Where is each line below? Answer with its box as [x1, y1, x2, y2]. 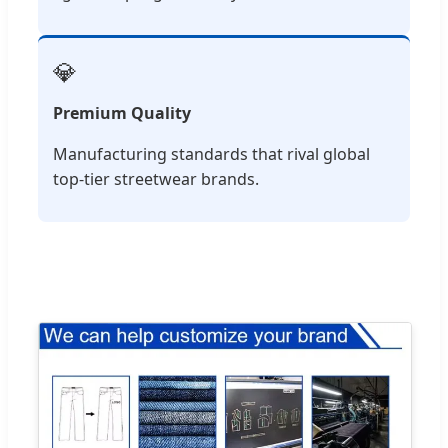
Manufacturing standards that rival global [53, 142, 370, 165]
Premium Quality [53, 101, 191, 124]
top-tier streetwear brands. [53, 167, 259, 190]
